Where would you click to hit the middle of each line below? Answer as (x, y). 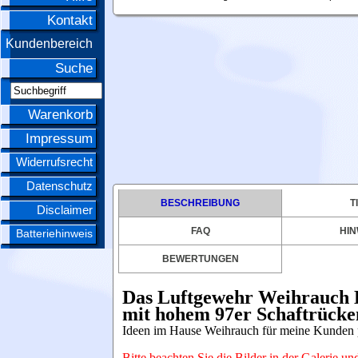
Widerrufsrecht (54, 162)
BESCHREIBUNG (201, 203)
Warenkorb (60, 115)
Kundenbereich (49, 44)
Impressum (59, 139)
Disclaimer (65, 210)
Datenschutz (60, 186)
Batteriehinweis (54, 233)
